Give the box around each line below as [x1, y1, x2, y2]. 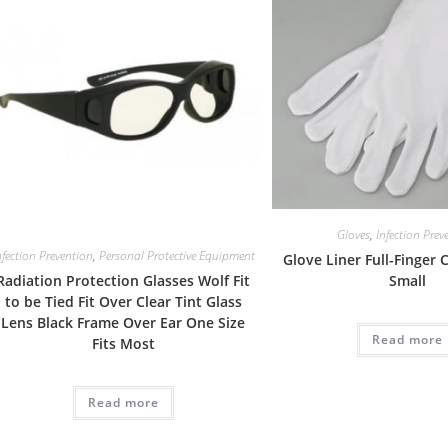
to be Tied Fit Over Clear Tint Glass [4, 292, 242, 312]
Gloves [337, 226, 371, 244]
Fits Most [91, 334, 155, 354]
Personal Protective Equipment [98, 247, 255, 265]
